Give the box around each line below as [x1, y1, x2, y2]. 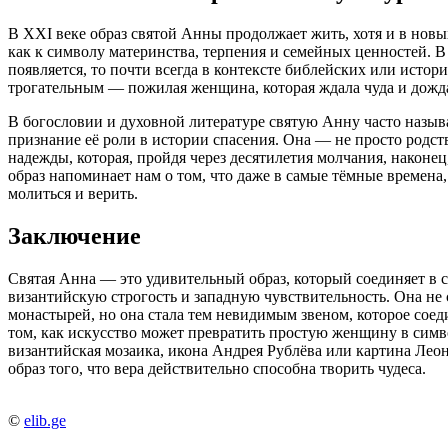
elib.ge [24, 411, 66, 429]
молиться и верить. [8, 184, 138, 202]
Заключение [8, 222, 141, 249]
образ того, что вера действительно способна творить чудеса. [8, 359, 426, 377]
